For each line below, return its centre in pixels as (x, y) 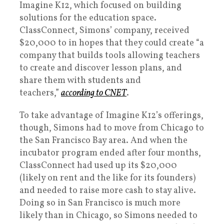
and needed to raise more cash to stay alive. (108, 191)
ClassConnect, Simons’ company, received (104, 31)
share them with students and (80, 81)
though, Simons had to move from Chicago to (112, 128)
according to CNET (94, 93)
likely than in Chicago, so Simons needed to (108, 216)
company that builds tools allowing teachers (110, 56)
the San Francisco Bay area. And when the (103, 141)
